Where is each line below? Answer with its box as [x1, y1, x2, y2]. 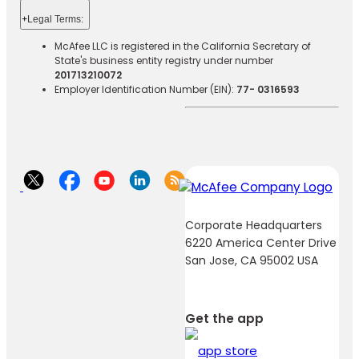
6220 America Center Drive [185, 234, 337, 251]
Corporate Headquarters [185, 216, 322, 233]
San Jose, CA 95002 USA [185, 252, 318, 268]
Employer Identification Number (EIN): [54, 83, 236, 97]
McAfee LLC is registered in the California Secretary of [54, 39, 311, 54]
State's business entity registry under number [54, 54, 273, 68]
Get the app [185, 310, 264, 328]
